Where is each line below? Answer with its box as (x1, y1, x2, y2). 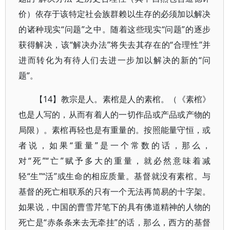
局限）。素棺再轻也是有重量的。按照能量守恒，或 (18, 124, 211, 136)
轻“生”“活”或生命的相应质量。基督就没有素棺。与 (18, 170, 211, 182)
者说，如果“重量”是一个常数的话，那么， (18, 140, 211, 151)
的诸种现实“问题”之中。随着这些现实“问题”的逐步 (18, 24, 211, 35)
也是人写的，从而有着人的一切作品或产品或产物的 (18, 109, 211, 120)
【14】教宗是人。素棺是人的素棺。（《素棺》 (35, 93, 211, 105)
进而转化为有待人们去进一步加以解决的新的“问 (18, 54, 211, 66)
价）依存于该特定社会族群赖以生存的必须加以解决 (18, 8, 211, 20)
